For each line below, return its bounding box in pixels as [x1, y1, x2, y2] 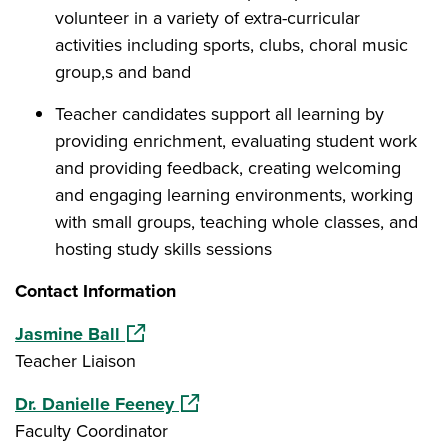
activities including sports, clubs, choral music [55, 32, 408, 58]
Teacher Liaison [15, 348, 136, 374]
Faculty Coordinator [15, 418, 168, 444]
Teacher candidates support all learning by [55, 101, 384, 127]
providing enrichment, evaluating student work [55, 128, 417, 154]
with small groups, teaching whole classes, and [55, 209, 418, 235]
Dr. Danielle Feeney [15, 391, 174, 417]
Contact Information [15, 278, 181, 304]
